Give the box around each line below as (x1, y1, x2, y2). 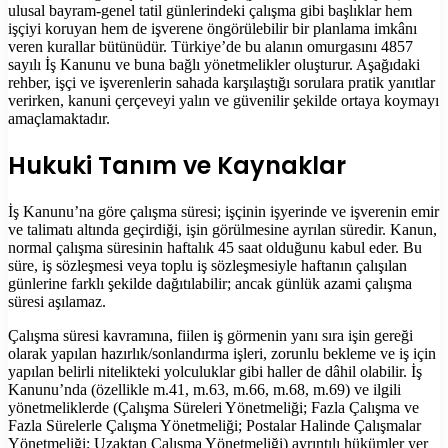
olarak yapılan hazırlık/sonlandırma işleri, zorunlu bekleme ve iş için (8, 344, 436, 362)
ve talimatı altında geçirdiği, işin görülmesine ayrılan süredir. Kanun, (8, 220, 437, 238)
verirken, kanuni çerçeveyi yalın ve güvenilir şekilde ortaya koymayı (8, 92, 439, 109)
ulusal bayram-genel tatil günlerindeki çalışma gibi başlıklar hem (8, 2, 412, 19)
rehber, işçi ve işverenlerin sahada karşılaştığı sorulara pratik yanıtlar (8, 74, 435, 91)
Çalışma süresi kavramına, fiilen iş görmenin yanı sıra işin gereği (8, 326, 413, 344)
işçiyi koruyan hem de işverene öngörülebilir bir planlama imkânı (8, 20, 417, 37)
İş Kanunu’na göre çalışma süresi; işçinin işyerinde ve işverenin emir (8, 202, 439, 220)
